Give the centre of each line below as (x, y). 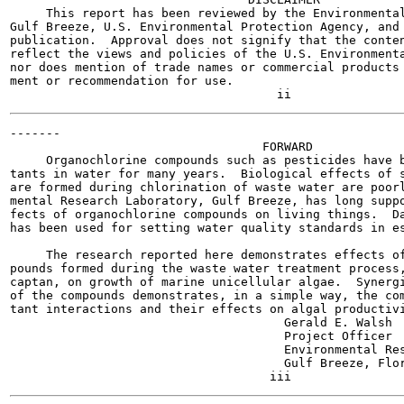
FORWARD (161, 147)
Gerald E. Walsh (201, 322)
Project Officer (201, 336)
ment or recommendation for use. (122, 81)
